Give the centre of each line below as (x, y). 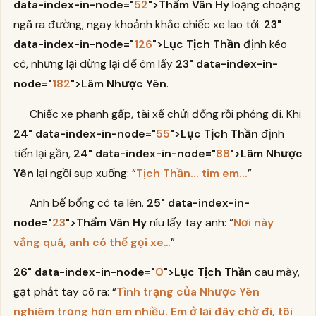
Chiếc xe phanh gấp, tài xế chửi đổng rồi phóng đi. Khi (166, 114)
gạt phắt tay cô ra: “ (65, 291)
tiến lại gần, (43, 153)
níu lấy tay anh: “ (190, 222)
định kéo (263, 44)
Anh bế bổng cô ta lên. (89, 202)
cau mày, (275, 272)
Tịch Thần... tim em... (192, 173)
